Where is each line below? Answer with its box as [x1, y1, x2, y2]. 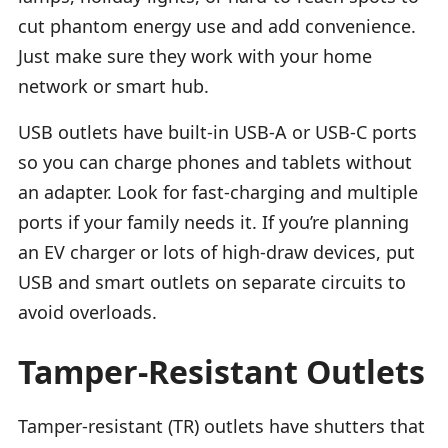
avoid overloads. [18, 299, 157, 324]
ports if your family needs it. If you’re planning [18, 209, 409, 234]
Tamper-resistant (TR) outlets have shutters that [18, 413, 425, 438]
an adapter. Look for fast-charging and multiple [18, 179, 418, 204]
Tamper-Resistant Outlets [18, 349, 425, 393]
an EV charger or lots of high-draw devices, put [18, 239, 415, 264]
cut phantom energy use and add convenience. [18, 13, 416, 38]
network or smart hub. [18, 73, 209, 98]
